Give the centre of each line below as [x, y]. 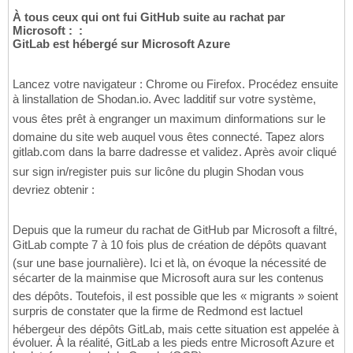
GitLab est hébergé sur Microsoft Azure [121, 44]
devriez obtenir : [54, 190]
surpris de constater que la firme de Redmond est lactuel [158, 311]
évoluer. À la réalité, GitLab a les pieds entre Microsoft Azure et [173, 343]
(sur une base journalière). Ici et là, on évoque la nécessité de [169, 263]
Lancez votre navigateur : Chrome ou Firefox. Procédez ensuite [175, 84]
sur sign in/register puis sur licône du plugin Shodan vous [158, 172]
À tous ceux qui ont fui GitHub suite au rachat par [149, 17]
